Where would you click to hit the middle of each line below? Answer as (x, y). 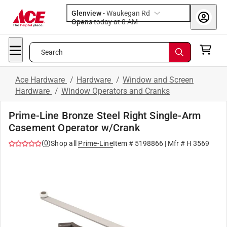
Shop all (64, 143)
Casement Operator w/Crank (74, 128)
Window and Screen (158, 80)
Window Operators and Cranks (116, 91)
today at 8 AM (133, 22)
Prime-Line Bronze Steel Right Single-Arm (105, 116)
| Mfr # (175, 143)
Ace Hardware (41, 80)
